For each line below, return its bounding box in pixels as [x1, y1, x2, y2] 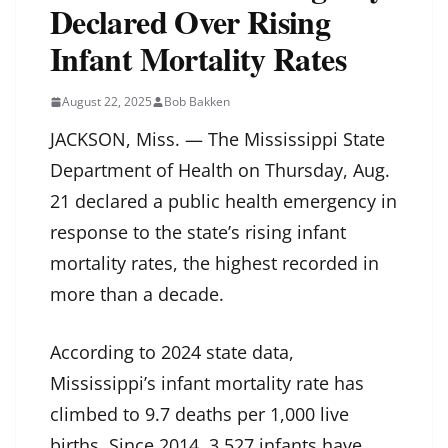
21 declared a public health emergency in [50, 189, 397, 214]
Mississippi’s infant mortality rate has [50, 371, 364, 396]
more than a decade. [50, 282, 224, 307]
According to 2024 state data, [50, 340, 294, 365]
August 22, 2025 [62, 93, 152, 111]
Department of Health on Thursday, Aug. [50, 158, 390, 183]
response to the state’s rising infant [50, 220, 346, 245]
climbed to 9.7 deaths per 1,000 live [50, 402, 349, 427]
